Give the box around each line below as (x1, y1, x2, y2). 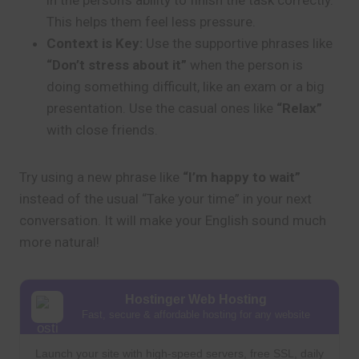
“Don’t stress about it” (46, 57, 187, 73)
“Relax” (276, 100, 322, 116)
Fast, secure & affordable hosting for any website (81, 308, 310, 321)
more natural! (19, 234, 99, 250)
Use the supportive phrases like (143, 35, 333, 51)
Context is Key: (46, 35, 143, 51)
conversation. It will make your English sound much (19, 212, 326, 228)
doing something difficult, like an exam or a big (46, 79, 325, 95)
